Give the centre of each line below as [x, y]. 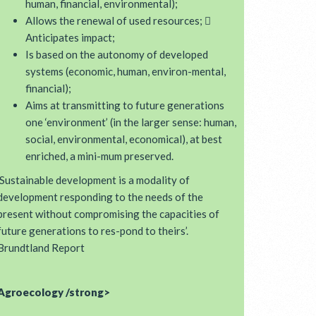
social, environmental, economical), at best [124, 139]
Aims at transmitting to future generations [125, 105]
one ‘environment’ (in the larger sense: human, [131, 122]
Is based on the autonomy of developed [117, 54]
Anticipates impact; [70, 37]
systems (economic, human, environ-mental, [126, 71]
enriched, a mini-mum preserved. [99, 156]
